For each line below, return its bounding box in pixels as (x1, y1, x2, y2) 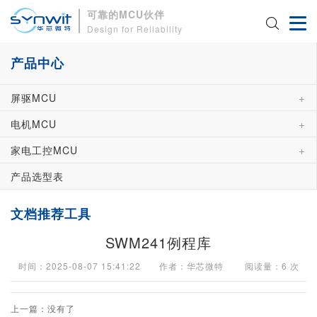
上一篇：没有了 (11, 302, 75, 314)
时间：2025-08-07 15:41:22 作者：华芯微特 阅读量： (18, 260, 282, 272)
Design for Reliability (87, 22, 183, 35)
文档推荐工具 (11, 204, 91, 223)
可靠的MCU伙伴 (87, 6, 166, 21)
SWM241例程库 (105, 232, 212, 253)
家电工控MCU (11, 143, 78, 157)
